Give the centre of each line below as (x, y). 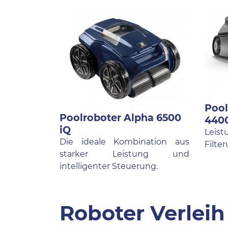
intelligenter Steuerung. (109, 166)
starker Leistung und (124, 154)
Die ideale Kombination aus (124, 142)
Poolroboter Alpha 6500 (120, 118)
